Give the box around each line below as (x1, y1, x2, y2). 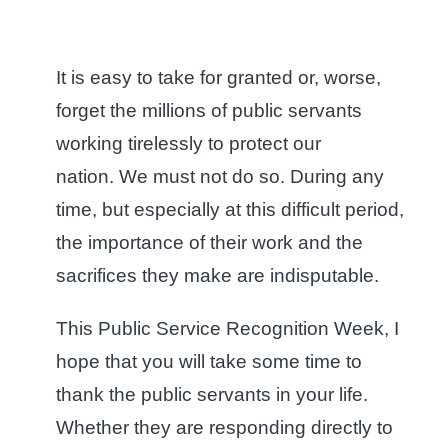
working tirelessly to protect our (56, 133, 321, 155)
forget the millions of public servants (56, 100, 362, 122)
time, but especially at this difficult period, (56, 199, 404, 221)
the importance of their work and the (56, 232, 363, 254)
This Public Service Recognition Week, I (56, 317, 399, 339)
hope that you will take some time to (56, 350, 362, 372)
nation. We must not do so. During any (56, 166, 384, 188)
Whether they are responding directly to (56, 416, 393, 438)
